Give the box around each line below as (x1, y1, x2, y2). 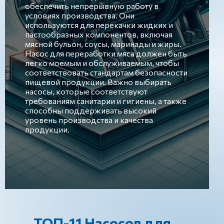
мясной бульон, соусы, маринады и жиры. (25, 39, 181, 48)
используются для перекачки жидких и (25, 20, 173, 29)
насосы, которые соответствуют (25, 86, 147, 96)
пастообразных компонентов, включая (25, 29, 172, 39)
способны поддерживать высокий (25, 105, 156, 115)
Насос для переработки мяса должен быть (25, 48, 187, 58)
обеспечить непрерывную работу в (25, 1, 158, 10)
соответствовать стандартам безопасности (25, 67, 187, 77)
